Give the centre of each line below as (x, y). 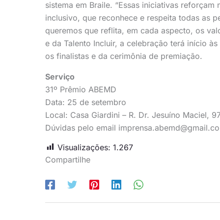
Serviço (60, 76)
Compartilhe (68, 159)
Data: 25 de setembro (86, 102)
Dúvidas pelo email (82, 127)
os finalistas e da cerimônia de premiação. (124, 56)
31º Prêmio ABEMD (81, 89)
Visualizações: (84, 147)
